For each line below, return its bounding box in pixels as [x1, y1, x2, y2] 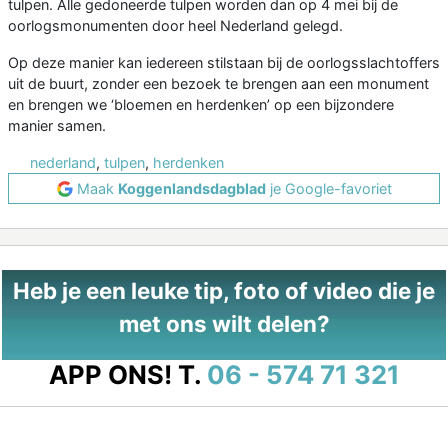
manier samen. [8, 117, 106, 135]
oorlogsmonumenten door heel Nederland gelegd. [8, 17, 343, 35]
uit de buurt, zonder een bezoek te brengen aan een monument [8, 75, 429, 93]
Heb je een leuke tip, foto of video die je [13, 277, 435, 305]
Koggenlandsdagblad [117, 180, 266, 198]
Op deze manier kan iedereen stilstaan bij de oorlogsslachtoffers [8, 54, 440, 72]
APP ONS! [48, 359, 172, 391]
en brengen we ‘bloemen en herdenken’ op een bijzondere [8, 96, 394, 114]
